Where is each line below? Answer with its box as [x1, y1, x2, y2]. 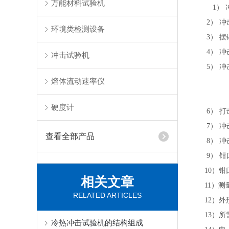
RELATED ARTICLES [73, 191, 142, 199]
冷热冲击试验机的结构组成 [51, 218, 143, 227]
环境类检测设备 [51, 25, 105, 33]
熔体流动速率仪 [51, 77, 105, 85]
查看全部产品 [45, 132, 95, 141]
